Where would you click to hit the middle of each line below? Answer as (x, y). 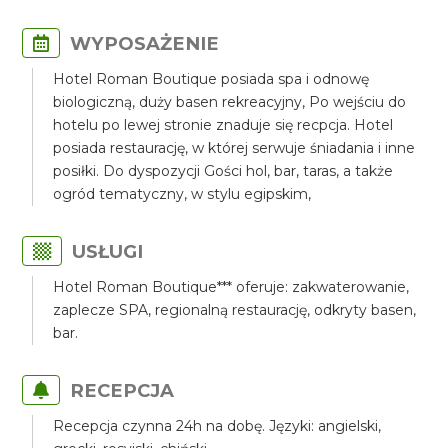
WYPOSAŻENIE (145, 43)
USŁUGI (108, 251)
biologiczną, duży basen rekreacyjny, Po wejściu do (230, 102)
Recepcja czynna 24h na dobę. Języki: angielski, (217, 426)
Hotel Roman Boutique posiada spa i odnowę (211, 79)
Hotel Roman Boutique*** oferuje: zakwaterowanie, (231, 287)
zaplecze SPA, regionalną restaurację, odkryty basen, (235, 310)
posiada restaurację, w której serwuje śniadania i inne (234, 148)
